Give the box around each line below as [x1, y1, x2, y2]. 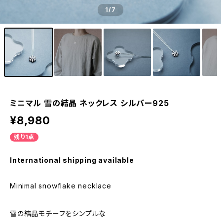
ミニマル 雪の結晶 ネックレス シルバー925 [10, 98, 169, 108]
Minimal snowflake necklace [10, 182, 111, 190]
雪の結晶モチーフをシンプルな [10, 209, 107, 218]
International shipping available [10, 156, 134, 164]
